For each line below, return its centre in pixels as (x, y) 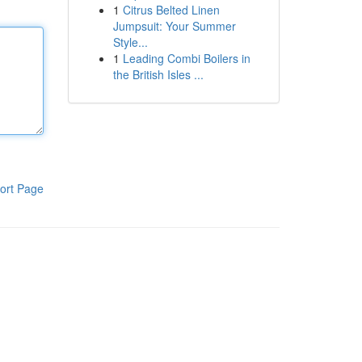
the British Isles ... (158, 74)
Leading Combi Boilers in (186, 58)
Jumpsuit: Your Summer (174, 26)
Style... (130, 42)
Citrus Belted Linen (171, 10)
